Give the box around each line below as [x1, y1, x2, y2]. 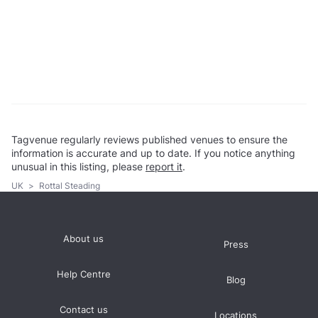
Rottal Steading [37, 180, 100, 191]
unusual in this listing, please [11, 160, 146, 173]
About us [63, 233, 104, 244]
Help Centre [56, 268, 111, 280]
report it [146, 160, 182, 173]
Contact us [59, 304, 108, 315]
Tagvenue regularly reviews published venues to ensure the [11, 133, 287, 146]
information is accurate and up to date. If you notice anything [11, 147, 295, 160]
